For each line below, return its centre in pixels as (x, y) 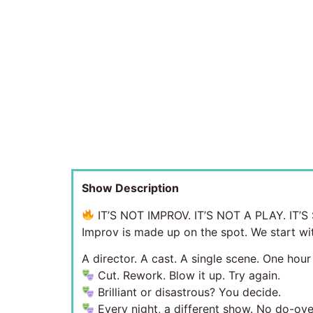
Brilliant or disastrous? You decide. (188, 292)
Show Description (130, 188)
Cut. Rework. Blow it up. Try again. (188, 275)
